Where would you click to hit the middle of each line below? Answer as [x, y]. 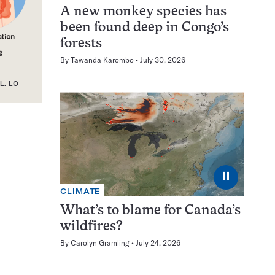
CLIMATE [81, 191]
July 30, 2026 [163, 60]
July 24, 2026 [158, 242]
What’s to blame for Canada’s [150, 211]
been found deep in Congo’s [145, 28]
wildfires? [91, 227]
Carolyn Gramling [100, 242]
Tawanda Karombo [102, 60]
